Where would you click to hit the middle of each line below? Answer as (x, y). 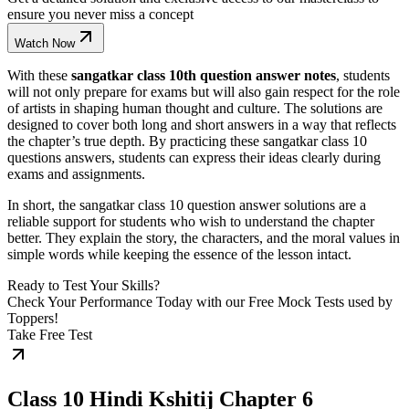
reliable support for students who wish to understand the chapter (191, 221)
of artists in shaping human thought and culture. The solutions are (195, 108)
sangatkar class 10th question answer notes (204, 75)
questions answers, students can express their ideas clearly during (194, 157)
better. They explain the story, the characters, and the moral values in (204, 237)
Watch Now (45, 43)
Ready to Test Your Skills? (84, 285)
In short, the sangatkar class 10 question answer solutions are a (187, 204)
